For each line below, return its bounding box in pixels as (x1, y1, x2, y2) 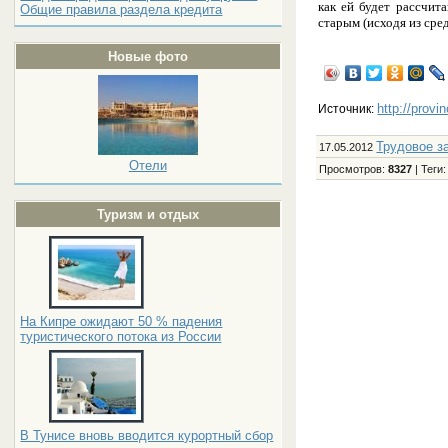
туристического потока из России (20, 329, 222, 344)
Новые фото (107, 49, 188, 64)
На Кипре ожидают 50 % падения (20, 314, 223, 329)
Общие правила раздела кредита (20, 2, 223, 17)
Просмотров (319, 162, 383, 175)
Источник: (318, 101, 378, 116)
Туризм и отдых (96, 207, 199, 222)
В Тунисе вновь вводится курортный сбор (20, 428, 274, 443)
